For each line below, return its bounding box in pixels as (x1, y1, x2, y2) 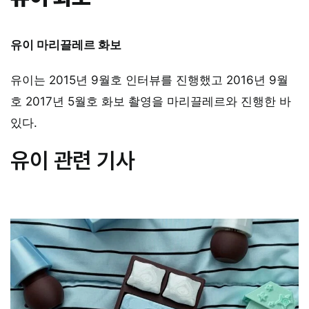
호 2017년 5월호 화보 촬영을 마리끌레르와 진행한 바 (10, 94, 291, 108)
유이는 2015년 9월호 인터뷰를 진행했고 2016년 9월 (10, 72, 288, 87)
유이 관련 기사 (10, 147, 135, 174)
